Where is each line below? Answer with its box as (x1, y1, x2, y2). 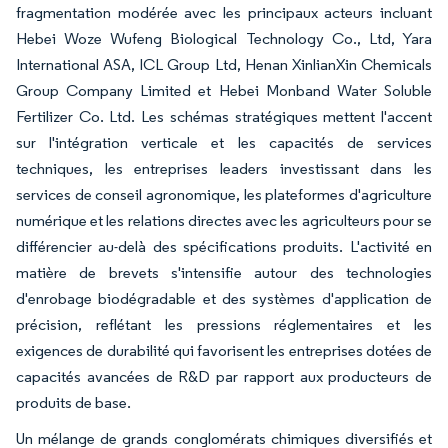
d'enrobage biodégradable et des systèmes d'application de (16, 289, 432, 309)
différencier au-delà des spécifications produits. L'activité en (16, 237, 432, 257)
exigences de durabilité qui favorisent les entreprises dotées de (16, 341, 432, 361)
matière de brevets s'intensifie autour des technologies (16, 263, 432, 283)
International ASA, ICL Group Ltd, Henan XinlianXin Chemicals (16, 55, 432, 75)
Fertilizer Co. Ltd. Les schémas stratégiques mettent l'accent (16, 107, 432, 127)
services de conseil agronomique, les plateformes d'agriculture (16, 185, 432, 205)
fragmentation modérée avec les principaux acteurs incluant (16, 3, 432, 23)
